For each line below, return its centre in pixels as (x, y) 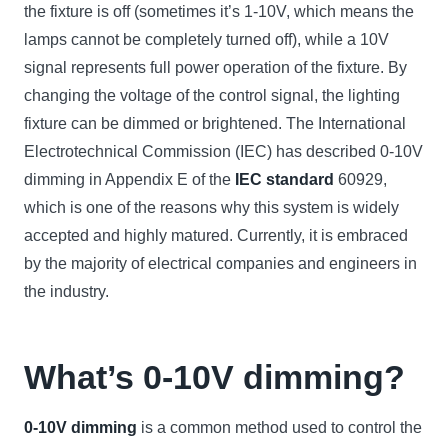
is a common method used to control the (279, 427)
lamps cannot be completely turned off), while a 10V (206, 39)
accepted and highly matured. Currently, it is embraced (216, 235)
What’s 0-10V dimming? (214, 377)
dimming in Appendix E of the (129, 179)
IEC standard (284, 179)
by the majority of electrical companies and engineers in (220, 263)
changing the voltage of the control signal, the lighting (212, 95)
